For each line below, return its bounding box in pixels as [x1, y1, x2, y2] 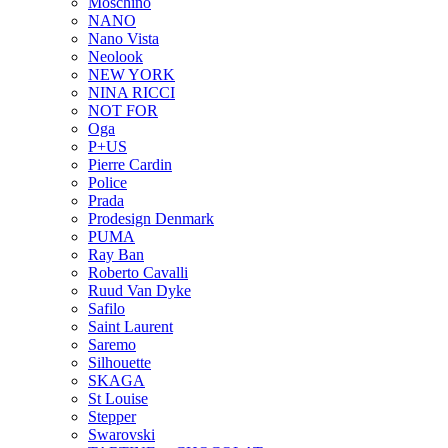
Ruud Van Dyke [88, 282, 191, 299]
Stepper [88, 408, 136, 425]
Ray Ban [88, 246, 144, 263]
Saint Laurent [88, 318, 173, 335]
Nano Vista [88, 30, 159, 47]
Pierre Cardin [88, 156, 172, 173]
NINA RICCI [88, 84, 175, 101]
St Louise [88, 390, 148, 407]
